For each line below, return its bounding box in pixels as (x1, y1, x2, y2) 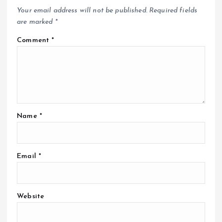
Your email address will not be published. (17, 6, 147, 14)
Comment (17, 36, 52, 44)
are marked (17, 18, 55, 26)
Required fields (149, 6, 198, 14)
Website (17, 193, 45, 201)
